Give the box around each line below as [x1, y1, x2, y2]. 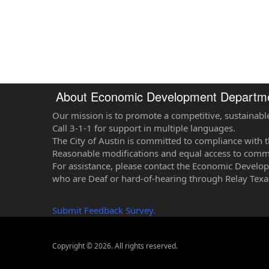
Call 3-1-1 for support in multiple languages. [52, 122, 235, 134]
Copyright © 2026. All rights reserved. [52, 240, 178, 251]
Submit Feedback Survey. [52, 204, 156, 216]
